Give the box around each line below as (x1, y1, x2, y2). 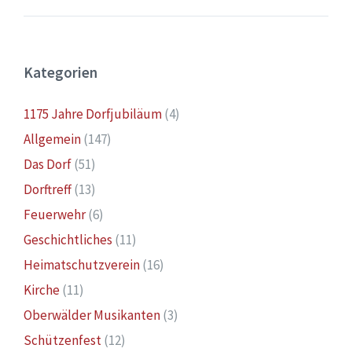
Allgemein (24, 130, 81, 148)
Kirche (24, 281, 60, 299)
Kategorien (24, 63, 97, 82)
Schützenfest (24, 332, 101, 350)
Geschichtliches (24, 231, 112, 249)
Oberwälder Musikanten (24, 306, 160, 324)
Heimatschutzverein (24, 256, 140, 274)
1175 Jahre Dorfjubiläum (24, 105, 162, 123)
